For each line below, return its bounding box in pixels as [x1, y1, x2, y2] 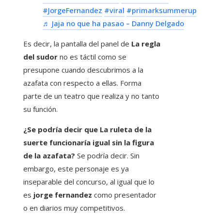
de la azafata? [23, 151, 77, 161]
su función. [23, 104, 58, 114]
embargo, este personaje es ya [23, 164, 129, 174]
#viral [104, 5, 124, 15]
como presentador [92, 190, 156, 200]
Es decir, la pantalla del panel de [23, 39, 131, 49]
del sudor [23, 52, 60, 62]
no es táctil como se [60, 52, 126, 62]
